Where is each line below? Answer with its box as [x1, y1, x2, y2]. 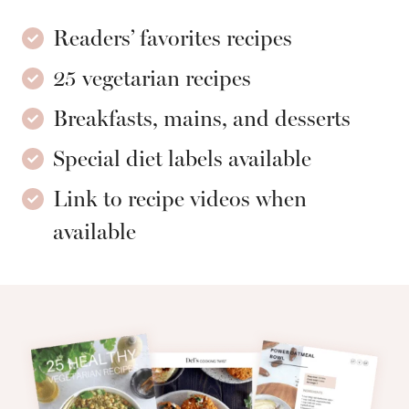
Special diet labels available [53, 145, 312, 173]
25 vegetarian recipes [53, 65, 252, 92]
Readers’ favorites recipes [53, 25, 293, 52]
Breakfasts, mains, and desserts [53, 105, 351, 132]
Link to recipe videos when [53, 185, 308, 213]
